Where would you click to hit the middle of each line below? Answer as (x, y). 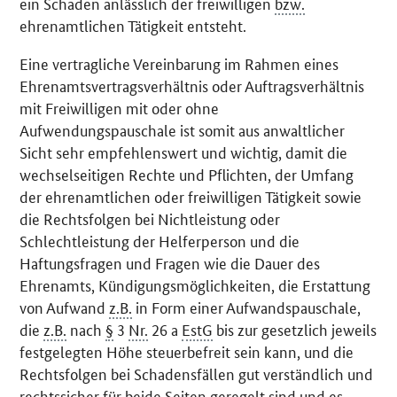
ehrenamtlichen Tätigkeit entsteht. (133, 25)
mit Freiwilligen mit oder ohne (120, 108)
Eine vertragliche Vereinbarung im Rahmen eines (179, 63)
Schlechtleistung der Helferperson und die (160, 241)
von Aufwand (65, 307)
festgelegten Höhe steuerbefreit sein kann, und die (187, 351)
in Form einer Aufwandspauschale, (247, 307)
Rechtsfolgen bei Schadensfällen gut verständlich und (197, 374)
